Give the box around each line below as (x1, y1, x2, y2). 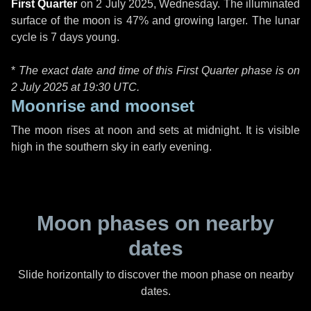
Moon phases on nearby (37, 212, 274, 235)
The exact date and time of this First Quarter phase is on (19, 65, 300, 76)
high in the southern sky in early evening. (11, 141, 212, 153)
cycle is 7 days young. (11, 31, 119, 43)
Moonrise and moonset (11, 96, 194, 115)
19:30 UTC (83, 81, 137, 93)
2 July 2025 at (11, 81, 83, 93)
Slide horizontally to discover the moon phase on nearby (17, 269, 294, 280)
